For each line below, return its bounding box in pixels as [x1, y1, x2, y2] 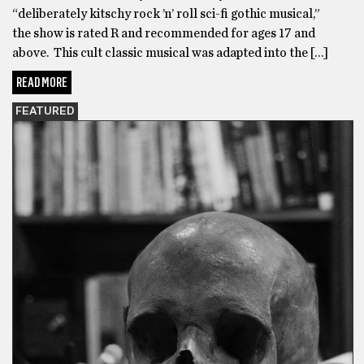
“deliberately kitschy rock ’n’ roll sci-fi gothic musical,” [12, 7, 320, 21]
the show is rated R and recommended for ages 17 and [12, 27, 315, 41]
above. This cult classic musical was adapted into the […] [12, 46, 328, 60]
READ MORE [16, 75, 67, 91]
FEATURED [15, 106, 75, 118]
